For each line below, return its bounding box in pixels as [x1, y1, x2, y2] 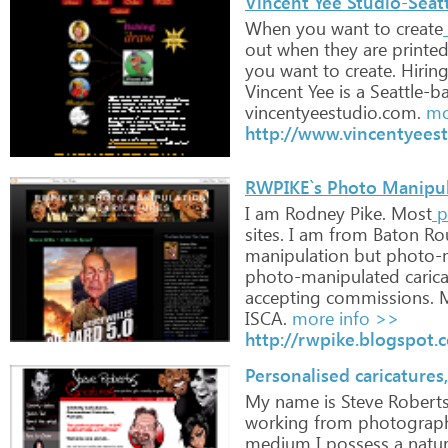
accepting [245, 285, 321, 309]
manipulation [245, 243, 349, 267]
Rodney [280, 201, 345, 225]
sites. [245, 222, 284, 246]
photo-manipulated [245, 264, 400, 288]
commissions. [321, 285, 434, 309]
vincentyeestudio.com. [245, 100, 421, 124]
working [245, 410, 309, 434]
